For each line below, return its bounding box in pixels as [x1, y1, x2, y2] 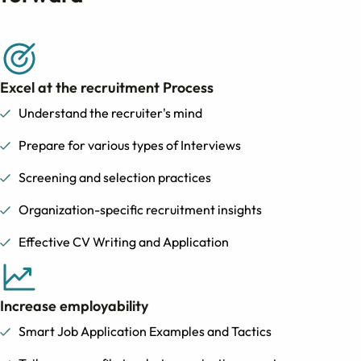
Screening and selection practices [19, 169, 211, 185]
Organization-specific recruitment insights [19, 201, 262, 218]
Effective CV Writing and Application [19, 234, 229, 250]
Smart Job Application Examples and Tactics [19, 323, 272, 339]
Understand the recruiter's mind [19, 105, 202, 121]
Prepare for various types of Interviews [19, 137, 241, 153]
